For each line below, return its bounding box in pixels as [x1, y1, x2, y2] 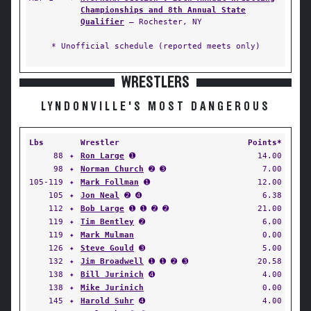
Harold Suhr [81, 296, 134, 305]
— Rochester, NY [124, 17, 202, 26]
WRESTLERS [121, 74, 190, 91]
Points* [248, 137, 282, 147]
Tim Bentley [81, 217, 134, 226]
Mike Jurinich [81, 283, 144, 292]
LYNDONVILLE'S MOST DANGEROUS [40, 101, 271, 113]
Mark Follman [81, 177, 139, 187]
